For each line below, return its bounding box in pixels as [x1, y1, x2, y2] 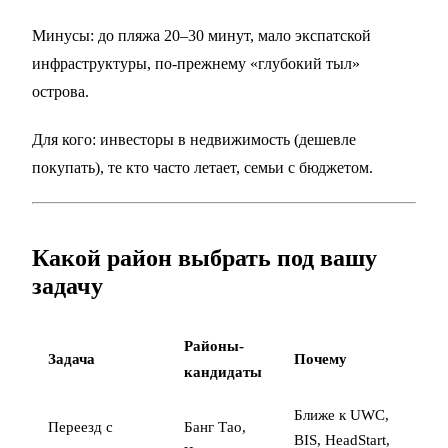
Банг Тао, [184, 418, 246, 435]
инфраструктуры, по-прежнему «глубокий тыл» [32, 54, 360, 72]
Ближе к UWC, [294, 406, 389, 423]
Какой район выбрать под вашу [32, 244, 377, 271]
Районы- [184, 336, 244, 354]
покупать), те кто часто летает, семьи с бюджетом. [32, 158, 373, 176]
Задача [48, 349, 95, 367]
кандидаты [184, 362, 262, 380]
